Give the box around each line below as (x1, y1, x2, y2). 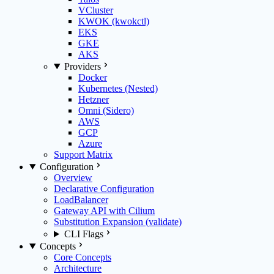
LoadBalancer (54, 194, 108, 205)
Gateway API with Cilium (54, 206, 155, 216)
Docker (78, 72, 107, 83)
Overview (54, 172, 92, 183)
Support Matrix (54, 149, 113, 160)
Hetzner (78, 94, 109, 105)
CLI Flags (64, 229, 103, 239)
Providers (64, 61, 101, 72)
